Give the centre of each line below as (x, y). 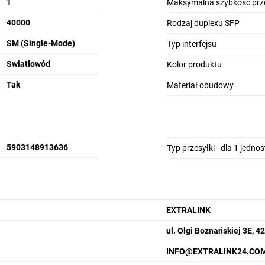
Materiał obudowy (200, 85)
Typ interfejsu (191, 44)
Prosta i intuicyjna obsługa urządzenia (150, 221)
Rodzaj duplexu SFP (203, 23)
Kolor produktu (194, 64)
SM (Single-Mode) (41, 43)
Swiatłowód (28, 64)
